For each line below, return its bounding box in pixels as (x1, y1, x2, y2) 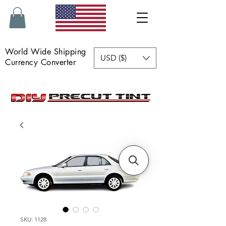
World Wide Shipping (3, 46, 95, 57)
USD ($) (100, 52, 127, 63)
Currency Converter (3, 56, 76, 68)
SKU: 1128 (20, 215, 46, 223)
